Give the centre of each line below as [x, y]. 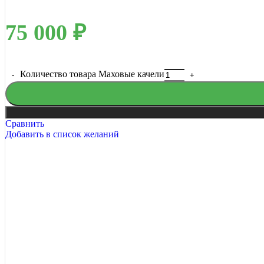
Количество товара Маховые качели [92, 74]
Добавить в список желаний [62, 134]
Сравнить [25, 123]
